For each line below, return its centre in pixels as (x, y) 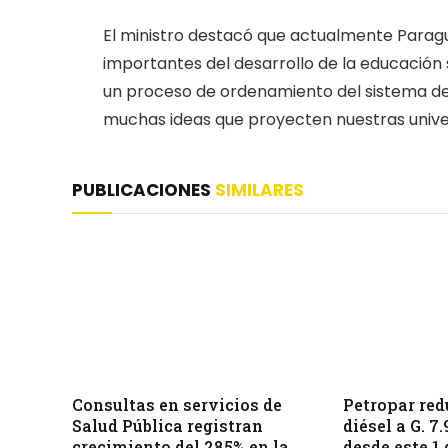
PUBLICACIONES (143, 189)
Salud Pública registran (167, 425)
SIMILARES (259, 189)
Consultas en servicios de (177, 404)
